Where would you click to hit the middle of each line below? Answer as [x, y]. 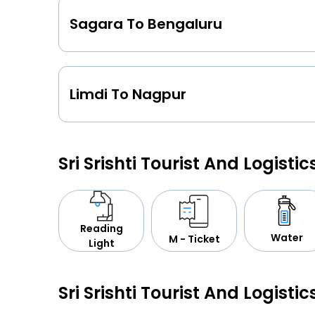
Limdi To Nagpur [128, 94]
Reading [101, 228]
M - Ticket [194, 239]
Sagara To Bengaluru [146, 24]
